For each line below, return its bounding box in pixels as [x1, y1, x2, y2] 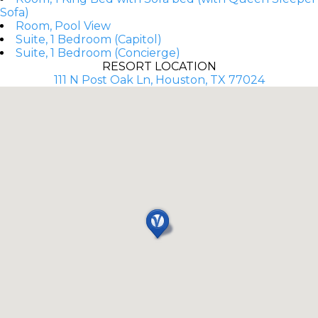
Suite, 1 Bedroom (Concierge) [16, 45, 180, 60]
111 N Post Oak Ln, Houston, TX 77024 [53, 72, 265, 87]
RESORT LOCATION [102, 59, 216, 73]
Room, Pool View [16, 18, 111, 33]
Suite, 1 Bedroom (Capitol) [16, 32, 162, 46]
